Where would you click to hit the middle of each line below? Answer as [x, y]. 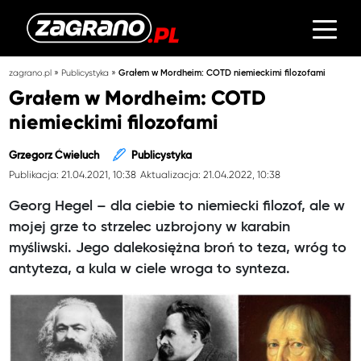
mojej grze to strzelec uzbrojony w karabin [150, 227]
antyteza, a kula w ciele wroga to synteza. [150, 269]
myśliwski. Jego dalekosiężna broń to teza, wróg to [178, 248]
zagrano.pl [31, 73]
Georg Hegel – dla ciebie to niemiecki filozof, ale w [177, 206]
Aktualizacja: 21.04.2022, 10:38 [210, 174]
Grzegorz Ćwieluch [54, 156]
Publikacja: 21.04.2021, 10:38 [73, 174]
